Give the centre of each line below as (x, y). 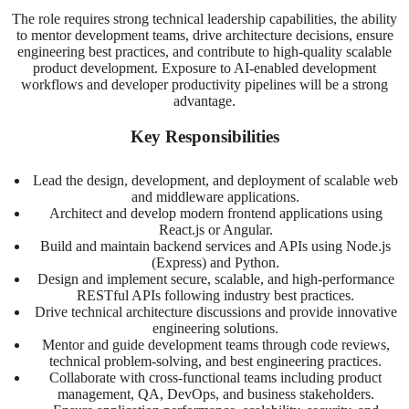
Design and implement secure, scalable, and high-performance (215, 278)
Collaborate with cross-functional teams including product (215, 377)
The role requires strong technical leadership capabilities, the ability (204, 18)
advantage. (204, 100)
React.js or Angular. (215, 229)
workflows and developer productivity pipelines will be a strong (204, 84)
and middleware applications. (215, 196)
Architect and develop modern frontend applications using (215, 213)
